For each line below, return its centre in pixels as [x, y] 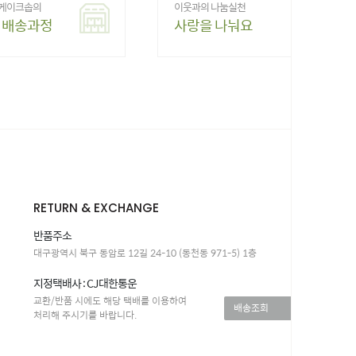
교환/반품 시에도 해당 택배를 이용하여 [110, 300]
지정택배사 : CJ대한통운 [85, 283]
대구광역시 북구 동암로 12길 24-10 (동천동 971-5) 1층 [145, 253]
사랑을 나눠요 [213, 25]
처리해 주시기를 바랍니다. [85, 315]
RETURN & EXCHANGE [96, 208]
